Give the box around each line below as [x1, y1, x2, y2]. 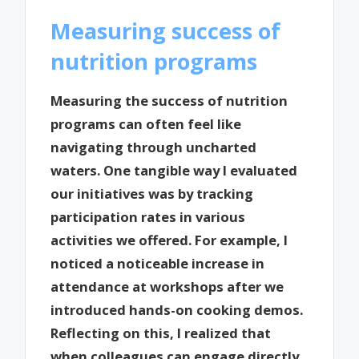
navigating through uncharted [50, 138, 257, 157]
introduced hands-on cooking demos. [50, 301, 304, 320]
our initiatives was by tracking [50, 184, 254, 204]
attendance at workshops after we [50, 277, 284, 296]
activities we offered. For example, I [50, 231, 288, 250]
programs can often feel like [50, 115, 242, 134]
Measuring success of [50, 15, 281, 46]
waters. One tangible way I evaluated [50, 161, 298, 180]
